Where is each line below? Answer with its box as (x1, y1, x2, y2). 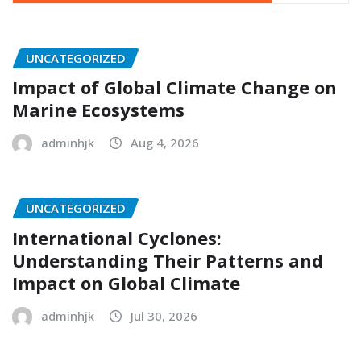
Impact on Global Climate (12, 270, 240, 295)
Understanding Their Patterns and (12, 247, 323, 272)
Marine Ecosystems (12, 98, 185, 122)
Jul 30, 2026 (131, 307, 197, 324)
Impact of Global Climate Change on (12, 75, 337, 100)
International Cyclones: (12, 225, 222, 250)
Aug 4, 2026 (131, 135, 199, 151)
